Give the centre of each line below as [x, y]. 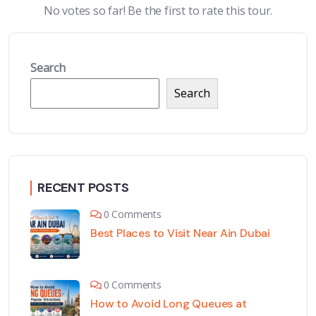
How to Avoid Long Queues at [169, 304]
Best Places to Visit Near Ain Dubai [180, 233]
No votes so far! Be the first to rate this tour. [158, 11]
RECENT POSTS [83, 188]
